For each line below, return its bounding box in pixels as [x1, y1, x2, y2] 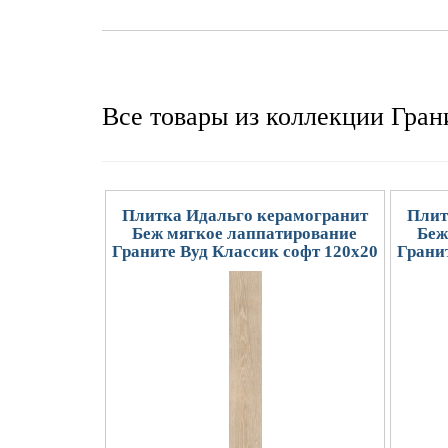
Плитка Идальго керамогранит [121, 205, 368, 225]
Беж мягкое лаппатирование [132, 223, 357, 243]
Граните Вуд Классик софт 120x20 [111, 241, 378, 261]
